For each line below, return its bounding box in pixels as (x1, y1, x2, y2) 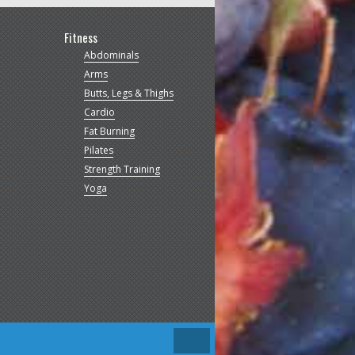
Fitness (63, 28, 97, 46)
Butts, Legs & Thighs (83, 86, 174, 100)
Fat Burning (83, 124, 135, 138)
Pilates (83, 143, 113, 157)
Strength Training (83, 162, 160, 176)
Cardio (83, 105, 115, 119)
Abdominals (83, 48, 139, 62)
